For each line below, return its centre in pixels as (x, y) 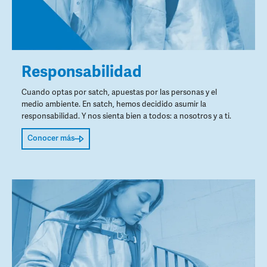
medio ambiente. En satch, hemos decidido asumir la (114, 104)
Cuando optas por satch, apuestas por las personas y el (119, 92)
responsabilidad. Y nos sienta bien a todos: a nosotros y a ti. (126, 116)
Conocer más (51, 139)
